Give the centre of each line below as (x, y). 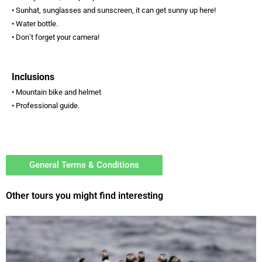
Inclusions (33, 77)
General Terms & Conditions (84, 165)
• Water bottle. (35, 24)
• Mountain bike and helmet (56, 92)
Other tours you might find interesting (85, 195)
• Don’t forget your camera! (56, 37)
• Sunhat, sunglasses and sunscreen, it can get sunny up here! (114, 11)
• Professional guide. (46, 106)
